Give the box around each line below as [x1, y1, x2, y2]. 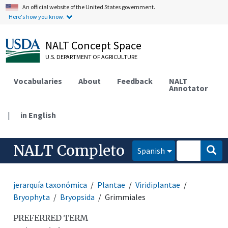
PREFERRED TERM [13, 212, 89, 223]
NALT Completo [13, 141, 125, 160]
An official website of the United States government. [22, 3, 156, 11]
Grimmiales [105, 191, 146, 202]
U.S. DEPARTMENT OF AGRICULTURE [45, 53, 138, 61]
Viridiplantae [135, 179, 181, 190]
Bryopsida [60, 191, 95, 202]
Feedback [117, 75, 153, 86]
